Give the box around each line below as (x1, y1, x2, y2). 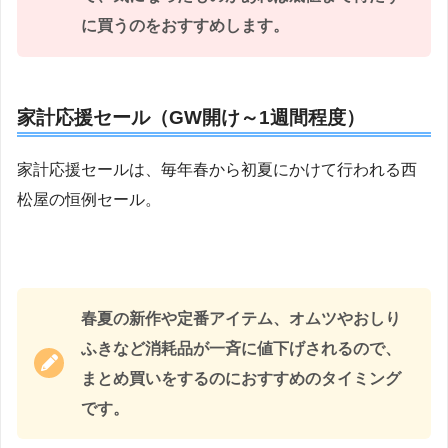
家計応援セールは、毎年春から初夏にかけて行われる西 (17, 161, 417, 179)
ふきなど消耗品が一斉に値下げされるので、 (81, 339, 401, 357)
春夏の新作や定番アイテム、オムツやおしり (81, 309, 401, 327)
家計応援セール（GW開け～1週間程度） (17, 106, 365, 128)
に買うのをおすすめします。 (81, 16, 289, 34)
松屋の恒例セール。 (17, 191, 161, 209)
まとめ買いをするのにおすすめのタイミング (81, 369, 401, 387)
